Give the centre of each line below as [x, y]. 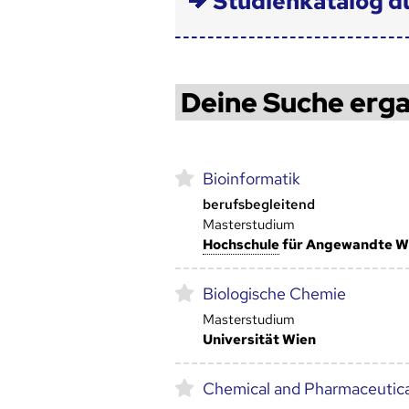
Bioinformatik [251, 179]
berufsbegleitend [258, 205]
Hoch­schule [241, 245]
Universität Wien [259, 340]
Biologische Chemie [274, 294]
